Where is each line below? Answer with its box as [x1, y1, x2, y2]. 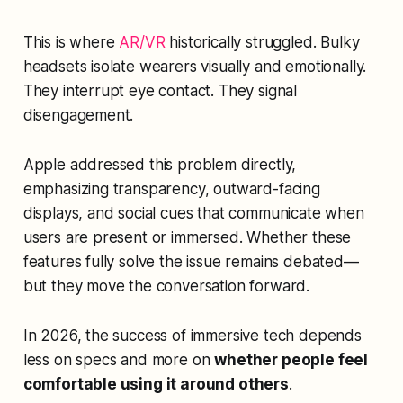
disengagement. [22, 105, 134, 124]
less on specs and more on [22, 350, 215, 369]
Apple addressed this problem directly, [22, 155, 297, 174]
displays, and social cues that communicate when [22, 203, 364, 222]
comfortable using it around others [22, 374, 289, 393]
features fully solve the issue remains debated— [22, 252, 359, 271]
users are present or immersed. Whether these [22, 228, 352, 246]
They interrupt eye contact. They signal [22, 81, 298, 100]
